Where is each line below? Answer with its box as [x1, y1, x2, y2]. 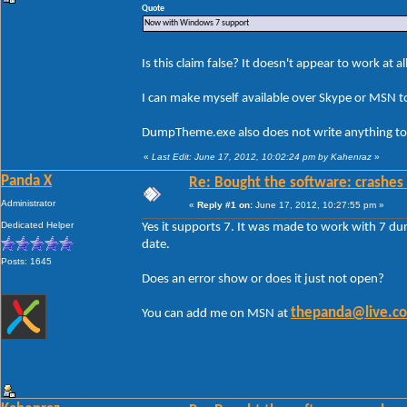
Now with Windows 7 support [144, 17, 249, 28]
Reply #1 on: [197, 199, 253, 210]
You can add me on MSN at [142, 306, 291, 321]
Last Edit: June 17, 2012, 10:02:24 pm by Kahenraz [152, 151, 372, 162]
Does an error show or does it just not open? [142, 272, 384, 286]
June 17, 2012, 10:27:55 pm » [253, 199, 384, 210]
